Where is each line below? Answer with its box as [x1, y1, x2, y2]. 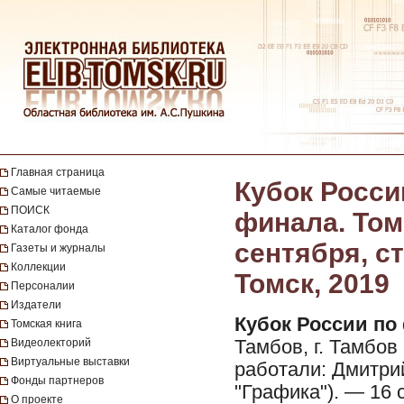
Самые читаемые [11, 185, 101, 197]
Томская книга [11, 317, 82, 330]
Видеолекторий [11, 336, 91, 349]
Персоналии [11, 280, 75, 292]
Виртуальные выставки [11, 355, 130, 368]
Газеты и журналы [11, 242, 106, 254]
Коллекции [11, 261, 66, 273]
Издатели [11, 298, 61, 311]
